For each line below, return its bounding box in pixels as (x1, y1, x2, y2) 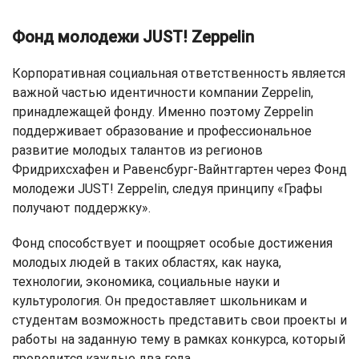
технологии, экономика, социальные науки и (12, 274, 280, 290)
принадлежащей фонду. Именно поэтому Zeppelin (12, 104, 313, 120)
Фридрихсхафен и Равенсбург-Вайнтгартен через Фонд (12, 162, 347, 178)
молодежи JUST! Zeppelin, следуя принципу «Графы (12, 181, 323, 197)
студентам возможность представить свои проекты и (12, 313, 347, 329)
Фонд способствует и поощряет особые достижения (12, 236, 333, 252)
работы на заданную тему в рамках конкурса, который (12, 332, 345, 348)
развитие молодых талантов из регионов (12, 143, 263, 159)
